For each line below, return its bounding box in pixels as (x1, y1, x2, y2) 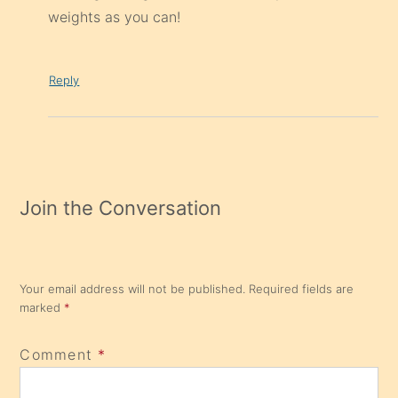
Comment (20, 346, 93, 364)
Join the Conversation (20, 196, 222, 220)
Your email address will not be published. (20, 282, 246, 297)
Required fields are (249, 282, 354, 297)
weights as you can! (48, 8, 181, 27)
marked (20, 300, 65, 315)
